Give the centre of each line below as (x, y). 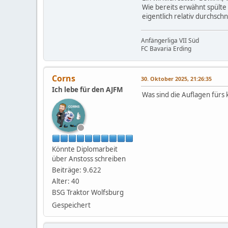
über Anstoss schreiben (89, 159)
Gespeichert (71, 205)
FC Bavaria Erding (166, 49)
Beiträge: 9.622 (77, 170)
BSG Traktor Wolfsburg (88, 192)
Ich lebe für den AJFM (88, 90)
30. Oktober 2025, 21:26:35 (176, 79)
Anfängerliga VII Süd (170, 40)
